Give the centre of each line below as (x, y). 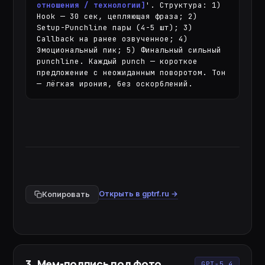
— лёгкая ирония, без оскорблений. (115, 84)
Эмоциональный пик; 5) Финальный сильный (129, 50)
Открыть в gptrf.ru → (139, 194)
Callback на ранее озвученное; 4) (113, 39)
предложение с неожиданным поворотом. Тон (132, 72)
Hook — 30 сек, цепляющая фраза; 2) (117, 16)
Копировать (66, 194)
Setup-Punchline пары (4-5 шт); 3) (115, 28)
